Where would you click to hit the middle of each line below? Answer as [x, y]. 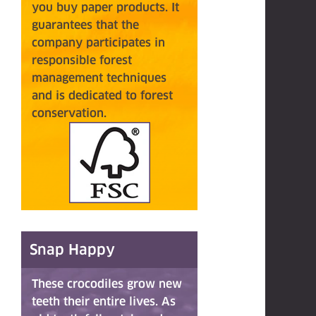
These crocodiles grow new [107, 284]
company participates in [98, 43]
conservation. [71, 113]
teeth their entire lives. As [104, 302]
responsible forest [82, 60]
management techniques [99, 78]
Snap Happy [72, 250]
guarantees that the [85, 25]
